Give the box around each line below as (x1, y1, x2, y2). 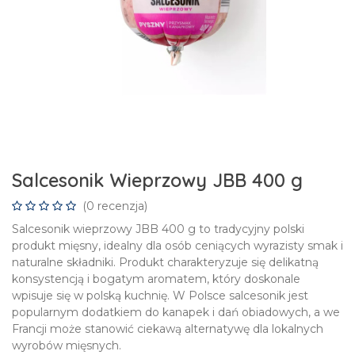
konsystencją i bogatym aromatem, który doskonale (12, 272, 300, 286)
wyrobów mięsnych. (12, 338, 121, 353)
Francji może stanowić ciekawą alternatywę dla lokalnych (12, 322, 323, 336)
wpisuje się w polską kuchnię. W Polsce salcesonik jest (12, 288, 308, 303)
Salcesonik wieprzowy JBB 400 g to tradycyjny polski (12, 222, 304, 236)
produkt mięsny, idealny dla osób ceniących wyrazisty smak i (12, 239, 343, 253)
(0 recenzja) (82, 199, 147, 213)
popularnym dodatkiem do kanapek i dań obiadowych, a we (12, 305, 340, 319)
